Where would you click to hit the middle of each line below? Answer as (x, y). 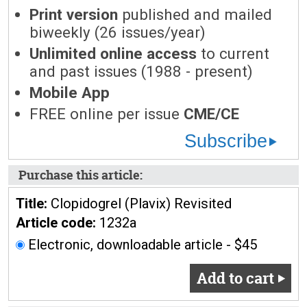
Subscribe (226, 141)
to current (233, 53)
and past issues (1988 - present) (141, 71)
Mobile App (70, 93)
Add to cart (235, 278)
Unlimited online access (113, 53)
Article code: (56, 223)
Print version (74, 14)
